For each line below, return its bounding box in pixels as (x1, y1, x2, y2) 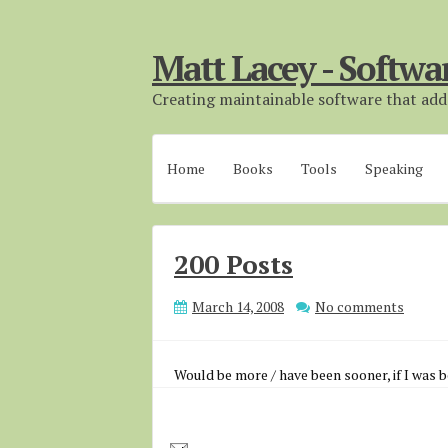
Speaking (365, 159, 423, 178)
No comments (315, 297, 404, 316)
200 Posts (174, 247, 293, 281)
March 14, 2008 (192, 297, 284, 316)
